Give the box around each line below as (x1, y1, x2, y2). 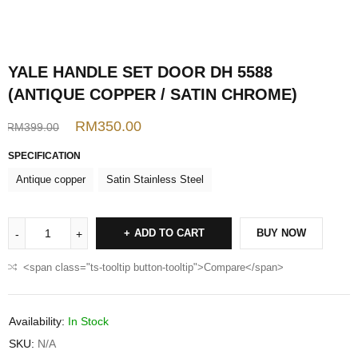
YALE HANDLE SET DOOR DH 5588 (8, 63, 272, 82)
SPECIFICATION (8, 150, 81, 162)
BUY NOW (257, 227, 306, 240)
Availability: (9, 315, 65, 328)
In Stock (68, 315, 109, 328)
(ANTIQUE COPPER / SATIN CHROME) (8, 86, 297, 104)
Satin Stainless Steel (106, 173, 204, 186)
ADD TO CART (133, 227, 205, 240)
